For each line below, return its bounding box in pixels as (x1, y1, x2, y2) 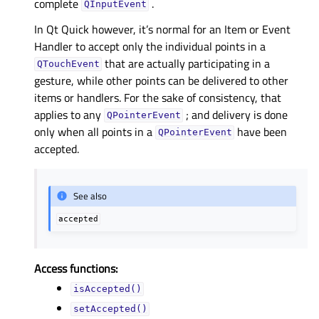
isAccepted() (73, 283, 142, 295)
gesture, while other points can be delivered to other (34, 71, 288, 89)
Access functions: (34, 259, 117, 277)
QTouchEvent (36, 58, 100, 70)
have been (234, 122, 288, 140)
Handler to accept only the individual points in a (34, 37, 266, 55)
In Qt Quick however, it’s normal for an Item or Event (34, 20, 291, 38)
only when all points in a (34, 122, 155, 140)
